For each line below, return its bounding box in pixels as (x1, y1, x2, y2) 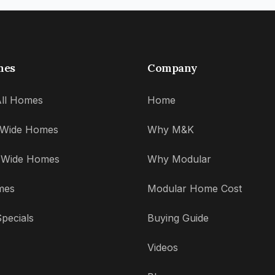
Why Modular (147, 153, 211, 166)
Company (147, 61, 198, 76)
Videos (147, 241, 178, 254)
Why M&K (147, 123, 194, 136)
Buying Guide (147, 212, 209, 225)
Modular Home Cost (147, 182, 242, 195)
